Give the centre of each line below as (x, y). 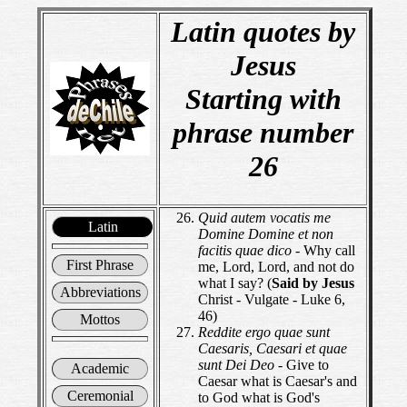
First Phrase (100, 265)
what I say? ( (235, 283)
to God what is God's (259, 397)
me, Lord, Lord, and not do (276, 267)
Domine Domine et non (266, 234)
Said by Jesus (313, 283)
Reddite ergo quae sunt (264, 332)
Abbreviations (100, 292)
